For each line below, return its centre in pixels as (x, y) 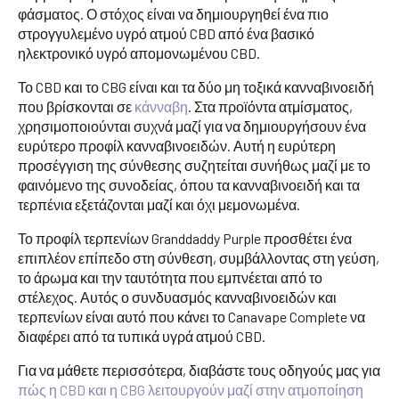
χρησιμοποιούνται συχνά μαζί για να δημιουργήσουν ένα (192, 126)
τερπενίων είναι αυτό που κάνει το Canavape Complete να (191, 316)
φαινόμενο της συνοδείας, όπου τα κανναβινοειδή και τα (189, 184)
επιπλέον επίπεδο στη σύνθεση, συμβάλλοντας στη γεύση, (199, 257)
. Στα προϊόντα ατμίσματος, (270, 106)
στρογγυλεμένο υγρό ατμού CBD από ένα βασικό (166, 33)
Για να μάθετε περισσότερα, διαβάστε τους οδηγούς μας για (199, 370)
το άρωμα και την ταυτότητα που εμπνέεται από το (170, 277)
